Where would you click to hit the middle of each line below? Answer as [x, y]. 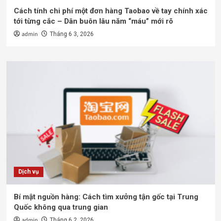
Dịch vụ [28, 171]
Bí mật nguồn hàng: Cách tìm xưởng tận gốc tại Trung [106, 197]
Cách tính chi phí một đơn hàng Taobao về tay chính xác [110, 11]
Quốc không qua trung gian [61, 207]
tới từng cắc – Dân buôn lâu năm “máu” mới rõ [93, 21]
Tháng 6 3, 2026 [72, 34]
